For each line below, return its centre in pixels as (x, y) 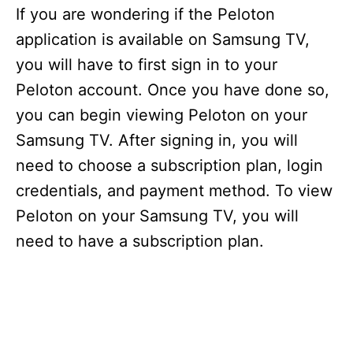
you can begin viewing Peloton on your (162, 115)
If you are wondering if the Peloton (145, 14)
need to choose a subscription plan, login (169, 165)
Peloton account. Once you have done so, (173, 90)
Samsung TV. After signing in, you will (157, 140)
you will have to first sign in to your (147, 65)
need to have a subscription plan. (140, 241)
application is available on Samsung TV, (163, 39)
